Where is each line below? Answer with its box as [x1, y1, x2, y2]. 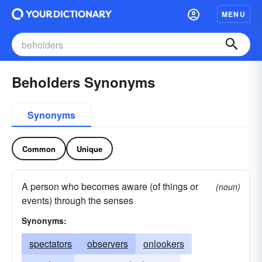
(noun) [216, 181, 240, 192]
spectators [29, 237, 72, 250]
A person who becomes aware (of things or [22, 180, 198, 193]
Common [22, 143, 56, 154]
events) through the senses [22, 194, 133, 207]
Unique [77, 143, 102, 154]
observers [87, 237, 128, 250]
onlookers [143, 237, 184, 250]
